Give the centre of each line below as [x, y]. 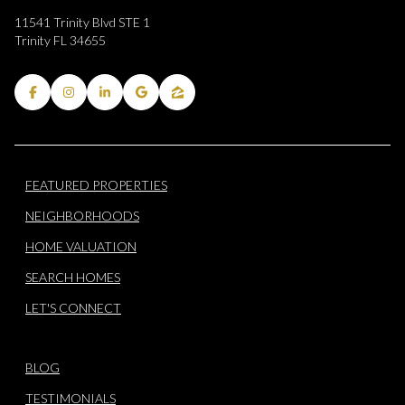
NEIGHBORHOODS [82, 215]
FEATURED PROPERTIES [96, 184]
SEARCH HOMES [73, 277]
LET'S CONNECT [73, 307]
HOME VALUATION [81, 246]
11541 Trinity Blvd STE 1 [82, 23]
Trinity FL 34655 [60, 41]
